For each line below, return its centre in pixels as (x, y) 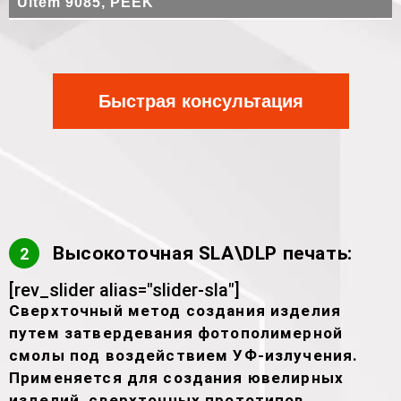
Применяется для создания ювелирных (177, 378)
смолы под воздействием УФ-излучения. (184, 355)
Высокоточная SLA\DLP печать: (203, 253)
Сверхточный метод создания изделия (175, 311)
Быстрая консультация (200, 101)
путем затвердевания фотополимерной (176, 333)
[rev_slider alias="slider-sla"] (124, 290)
